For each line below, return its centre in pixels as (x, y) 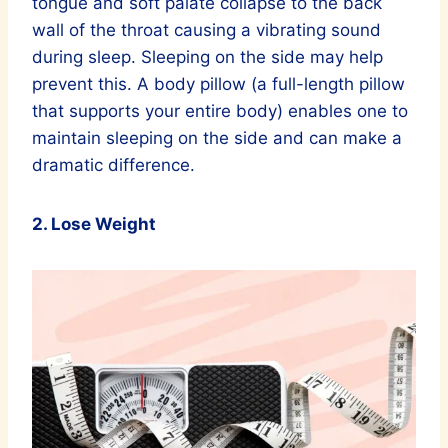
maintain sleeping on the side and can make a (217, 138)
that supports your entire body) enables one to (220, 111)
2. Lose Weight (94, 224)
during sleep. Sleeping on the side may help (207, 57)
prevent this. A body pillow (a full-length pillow (218, 84)
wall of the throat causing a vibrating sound (206, 30)
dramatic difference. (113, 165)
